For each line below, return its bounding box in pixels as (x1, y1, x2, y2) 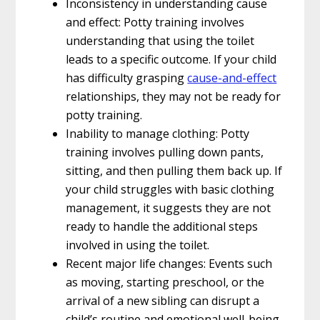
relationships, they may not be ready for (66, 88, 281, 104)
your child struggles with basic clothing (66, 181, 275, 197)
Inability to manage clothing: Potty (66, 125, 250, 141)
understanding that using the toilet (66, 32, 255, 49)
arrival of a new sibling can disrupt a (66, 292, 260, 309)
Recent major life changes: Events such (66, 255, 273, 271)
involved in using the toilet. (66, 236, 210, 253)
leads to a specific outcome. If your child (66, 51, 277, 67)
